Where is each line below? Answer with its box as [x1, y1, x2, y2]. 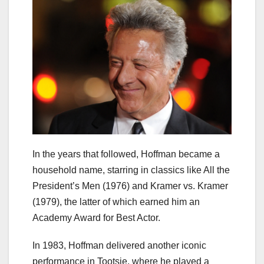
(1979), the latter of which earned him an [32, 196, 200, 207]
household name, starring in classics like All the [32, 164, 230, 175]
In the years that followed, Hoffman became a [32, 148, 220, 159]
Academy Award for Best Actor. [32, 212, 160, 223]
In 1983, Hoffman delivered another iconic [32, 240, 206, 250]
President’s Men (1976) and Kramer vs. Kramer [32, 180, 228, 191]
